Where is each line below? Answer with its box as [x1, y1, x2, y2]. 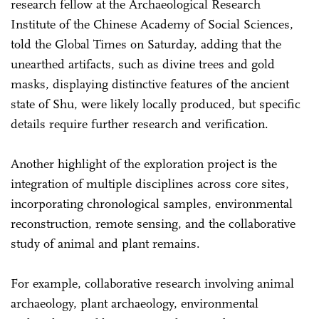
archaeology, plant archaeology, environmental [11, 295, 258, 311]
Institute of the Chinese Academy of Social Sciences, [11, 16, 293, 32]
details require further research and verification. [11, 115, 268, 132]
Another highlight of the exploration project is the [11, 155, 277, 172]
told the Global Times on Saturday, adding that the [11, 36, 281, 52]
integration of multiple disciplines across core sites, [11, 175, 289, 192]
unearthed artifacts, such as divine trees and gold [11, 56, 275, 72]
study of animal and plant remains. [11, 235, 204, 251]
